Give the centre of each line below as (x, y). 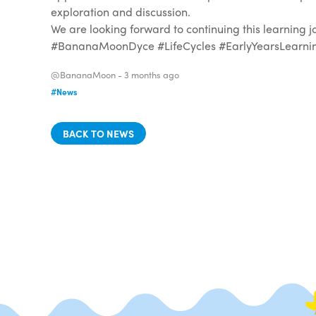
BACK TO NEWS (98, 133)
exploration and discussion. (121, 11)
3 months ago (152, 74)
